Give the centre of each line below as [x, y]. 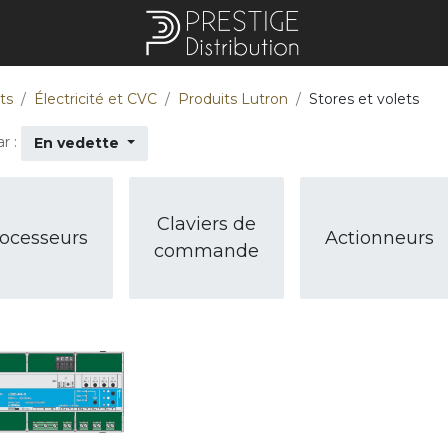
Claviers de [206, 224]
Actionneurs [379, 237]
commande [206, 251]
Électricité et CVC [95, 99]
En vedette [76, 143]
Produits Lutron [233, 99]
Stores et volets [364, 99]
